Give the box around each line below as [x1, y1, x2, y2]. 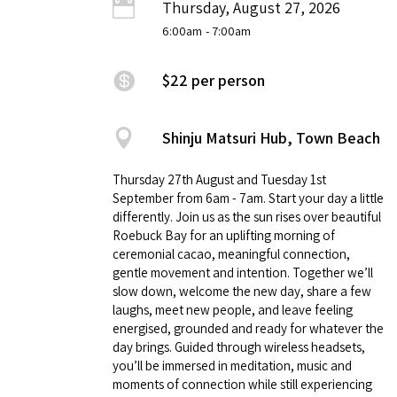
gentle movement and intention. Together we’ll [113, 263, 373, 281]
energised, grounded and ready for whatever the [113, 319, 384, 337]
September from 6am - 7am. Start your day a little [113, 189, 384, 206]
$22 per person [162, 69, 265, 90]
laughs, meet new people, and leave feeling [113, 300, 353, 318]
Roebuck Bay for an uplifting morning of [113, 226, 335, 244]
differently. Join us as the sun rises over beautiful [113, 207, 381, 225]
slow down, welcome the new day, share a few [113, 282, 371, 300]
